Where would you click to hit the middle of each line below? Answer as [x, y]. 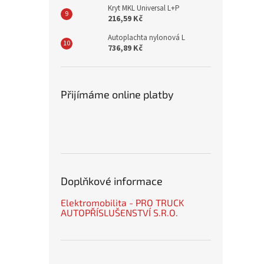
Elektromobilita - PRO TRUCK [122, 202]
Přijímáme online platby [117, 94]
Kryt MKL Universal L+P [144, 8]
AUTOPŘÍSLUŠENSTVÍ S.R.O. [119, 212]
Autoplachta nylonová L [146, 38]
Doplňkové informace [112, 181]
